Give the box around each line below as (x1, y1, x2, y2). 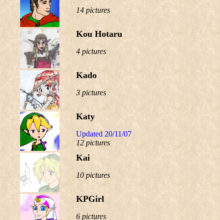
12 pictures (76, 138, 110, 147)
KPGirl (76, 194, 104, 204)
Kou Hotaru (76, 29, 122, 39)
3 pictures (76, 88, 106, 97)
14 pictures (76, 6, 110, 14)
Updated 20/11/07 (76, 130, 132, 138)
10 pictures (76, 171, 110, 179)
